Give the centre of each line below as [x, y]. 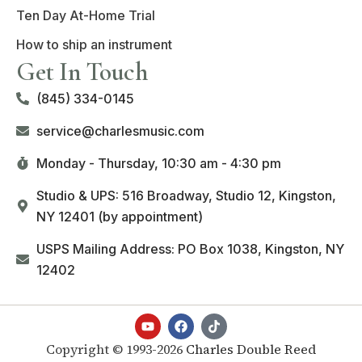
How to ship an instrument [94, 44]
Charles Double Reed [251, 349]
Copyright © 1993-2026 [116, 349]
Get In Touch [82, 71]
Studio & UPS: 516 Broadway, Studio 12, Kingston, [186, 195]
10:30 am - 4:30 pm [221, 163]
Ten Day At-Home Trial [86, 15]
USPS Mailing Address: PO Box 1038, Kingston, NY [190, 248]
